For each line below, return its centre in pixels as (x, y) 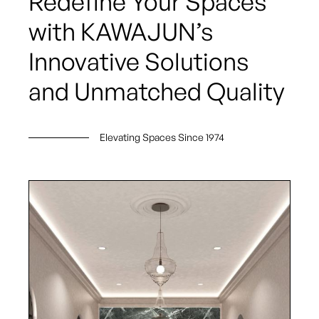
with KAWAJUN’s (121, 31)
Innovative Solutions (139, 61)
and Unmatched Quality (157, 91)
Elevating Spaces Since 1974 (162, 137)
